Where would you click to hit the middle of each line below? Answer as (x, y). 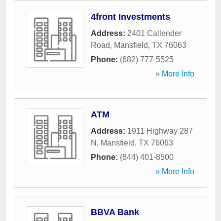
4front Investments (130, 17)
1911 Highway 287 (160, 131)
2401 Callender (154, 33)
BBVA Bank (115, 212)
